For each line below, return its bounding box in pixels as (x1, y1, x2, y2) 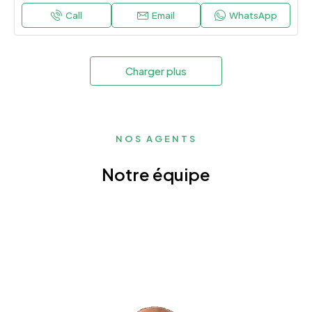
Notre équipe (102, 164, 210, 185)
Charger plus (125, 64, 187, 78)
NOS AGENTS (115, 133, 197, 145)
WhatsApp (228, 10, 277, 22)
